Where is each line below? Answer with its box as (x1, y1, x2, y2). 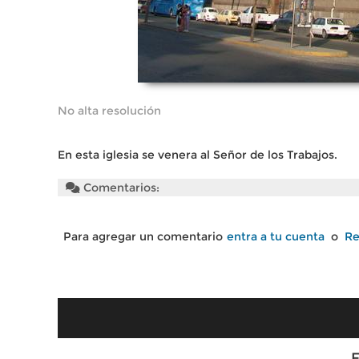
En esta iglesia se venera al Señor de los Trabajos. (58, 147, 337, 162)
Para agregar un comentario (63, 229, 223, 244)
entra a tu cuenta (227, 229, 325, 244)
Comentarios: (80, 180, 159, 195)
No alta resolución (58, 103, 161, 118)
